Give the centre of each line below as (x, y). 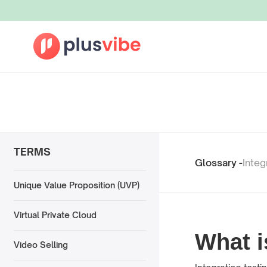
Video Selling (41, 245)
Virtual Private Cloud (55, 215)
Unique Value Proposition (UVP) (76, 185)
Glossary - (219, 162)
